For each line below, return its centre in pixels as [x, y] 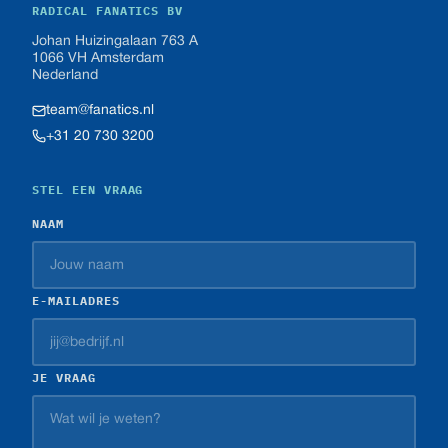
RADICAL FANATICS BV [108, 10]
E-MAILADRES [76, 300]
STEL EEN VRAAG [88, 189]
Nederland [65, 75]
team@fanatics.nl [100, 110]
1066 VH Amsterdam [98, 58]
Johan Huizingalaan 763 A [115, 41]
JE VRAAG [64, 377]
